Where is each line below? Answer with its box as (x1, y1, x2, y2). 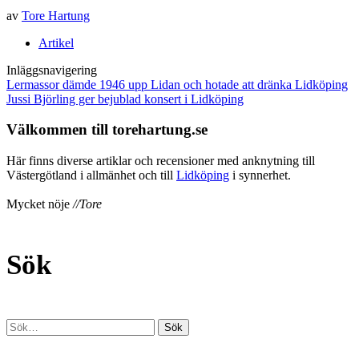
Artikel (38, 35, 74, 50)
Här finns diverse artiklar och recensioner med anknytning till (6, 153, 315, 167)
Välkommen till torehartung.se (6, 121, 208, 139)
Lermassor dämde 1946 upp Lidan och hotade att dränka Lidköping (6, 77, 348, 91)
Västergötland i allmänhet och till (6, 167, 176, 182)
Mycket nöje (6, 196, 73, 211)
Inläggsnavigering (6, 63, 97, 77)
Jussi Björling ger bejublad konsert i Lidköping (6, 91, 244, 106)
